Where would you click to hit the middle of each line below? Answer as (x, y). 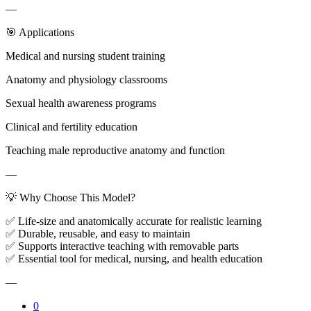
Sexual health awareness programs (81, 103)
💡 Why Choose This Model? (70, 197)
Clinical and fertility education (72, 126)
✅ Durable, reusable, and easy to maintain (98, 233)
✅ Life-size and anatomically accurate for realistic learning (134, 221)
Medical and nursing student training (85, 56)
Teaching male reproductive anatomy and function (115, 150)
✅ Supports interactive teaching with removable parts (122, 246)
